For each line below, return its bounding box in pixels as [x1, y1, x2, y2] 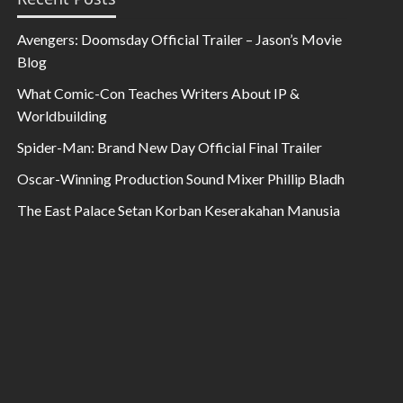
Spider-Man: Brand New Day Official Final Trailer [17, 138, 323, 156]
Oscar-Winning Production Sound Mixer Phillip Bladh [17, 169, 345, 187]
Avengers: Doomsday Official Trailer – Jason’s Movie [17, 30, 343, 48]
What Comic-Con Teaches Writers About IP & [17, 84, 300, 102]
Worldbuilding [17, 106, 108, 124]
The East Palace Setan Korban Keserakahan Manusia [17, 201, 341, 219]
